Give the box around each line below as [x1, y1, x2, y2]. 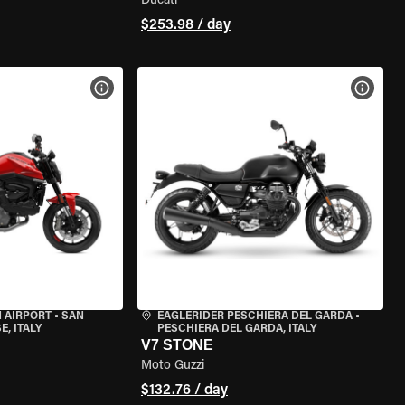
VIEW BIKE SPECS [110, 82, 204, 93]
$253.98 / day [140, 18, 231, 33]
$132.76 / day [140, 383, 228, 398]
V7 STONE [140, 337, 213, 353]
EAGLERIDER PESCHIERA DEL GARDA [156, 311, 353, 322]
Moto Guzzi [140, 360, 204, 372]
